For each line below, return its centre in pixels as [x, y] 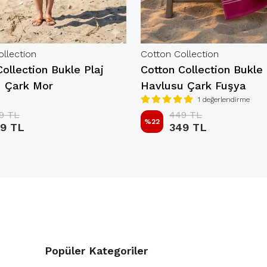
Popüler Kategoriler [96, 251]
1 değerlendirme [224, 100]
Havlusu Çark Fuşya [193, 86]
